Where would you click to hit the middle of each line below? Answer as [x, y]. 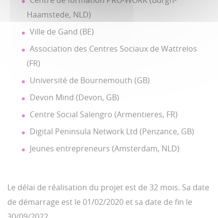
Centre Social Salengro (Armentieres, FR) [104, 114]
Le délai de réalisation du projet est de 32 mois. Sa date [108, 187]
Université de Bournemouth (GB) [90, 80]
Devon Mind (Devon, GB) [74, 97]
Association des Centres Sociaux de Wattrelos [113, 49]
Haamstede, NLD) [59, 15]
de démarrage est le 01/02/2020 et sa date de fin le [100, 202]
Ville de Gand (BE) [62, 32]
